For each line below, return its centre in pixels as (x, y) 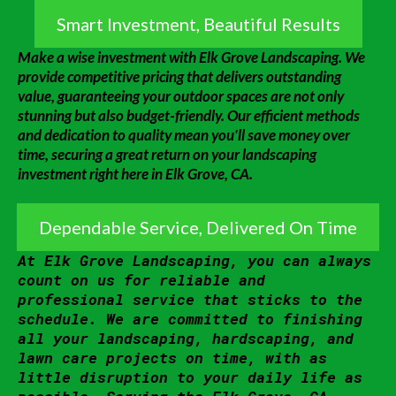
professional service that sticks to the (190, 299)
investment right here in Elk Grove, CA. (135, 174)
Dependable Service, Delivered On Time (198, 227)
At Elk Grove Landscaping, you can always (194, 260)
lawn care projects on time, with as (172, 358)
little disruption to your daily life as (190, 377)
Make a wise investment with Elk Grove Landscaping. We (191, 57)
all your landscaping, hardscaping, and (186, 338)
